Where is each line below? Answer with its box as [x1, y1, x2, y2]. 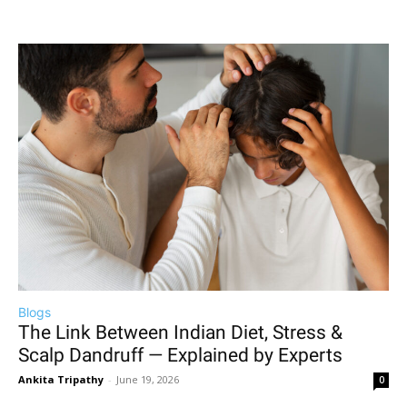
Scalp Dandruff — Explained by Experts [18, 344, 342, 366]
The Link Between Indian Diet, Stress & [18, 322, 342, 343]
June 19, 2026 [116, 372, 179, 386]
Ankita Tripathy [18, 372, 104, 386]
